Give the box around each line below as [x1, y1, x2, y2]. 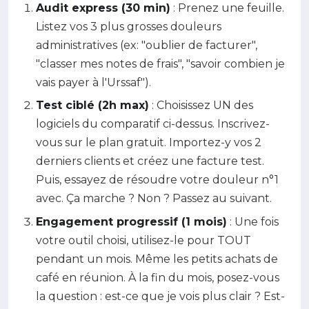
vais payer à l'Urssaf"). [36, 75, 151, 89]
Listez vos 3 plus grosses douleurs [36, 19, 221, 33]
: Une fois [227, 215, 279, 228]
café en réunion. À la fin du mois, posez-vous [36, 270, 279, 284]
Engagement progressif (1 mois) [36, 215, 227, 228]
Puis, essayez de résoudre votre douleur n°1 [36, 173, 279, 187]
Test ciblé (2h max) [36, 99, 149, 112]
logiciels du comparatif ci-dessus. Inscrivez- [36, 117, 270, 131]
